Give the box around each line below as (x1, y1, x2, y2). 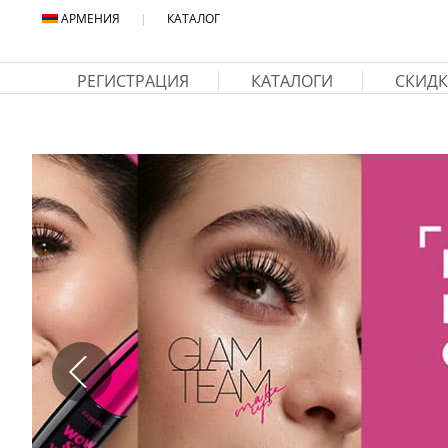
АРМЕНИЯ (61, 10, 120, 27)
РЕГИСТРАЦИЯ (77, 70, 189, 92)
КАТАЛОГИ (251, 70, 333, 92)
